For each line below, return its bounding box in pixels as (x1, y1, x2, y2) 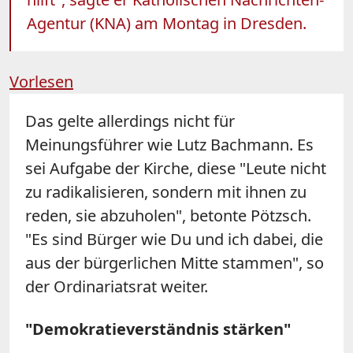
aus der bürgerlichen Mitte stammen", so (25, 251, 324, 273)
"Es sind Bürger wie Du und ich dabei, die (25, 228, 323, 250)
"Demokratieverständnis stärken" (25, 318, 291, 340)
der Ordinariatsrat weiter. (25, 275, 208, 297)
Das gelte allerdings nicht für (25, 110, 235, 132)
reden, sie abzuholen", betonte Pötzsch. (25, 204, 311, 226)
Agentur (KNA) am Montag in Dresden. (27, 12, 307, 34)
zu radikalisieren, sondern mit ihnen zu (25, 180, 307, 203)
